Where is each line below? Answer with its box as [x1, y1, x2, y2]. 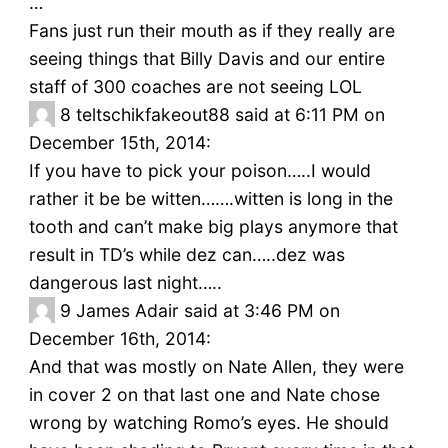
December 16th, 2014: [28, 328, 211, 350]
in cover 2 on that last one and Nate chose [28, 384, 380, 406]
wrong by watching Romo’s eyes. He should [28, 412, 389, 434]
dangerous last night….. [28, 272, 222, 294]
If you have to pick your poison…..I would [28, 160, 371, 182]
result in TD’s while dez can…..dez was [28, 244, 345, 266]
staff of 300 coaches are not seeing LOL [28, 76, 362, 98]
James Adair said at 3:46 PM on [75, 300, 340, 322]
